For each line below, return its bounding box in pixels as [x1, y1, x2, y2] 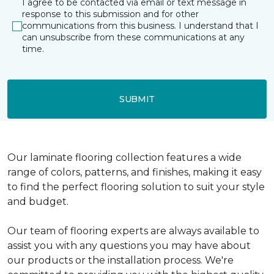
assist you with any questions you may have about [7, 240, 251, 251]
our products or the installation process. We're [7, 254, 234, 266]
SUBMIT [119, 93, 155, 105]
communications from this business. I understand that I [22, 20, 259, 31]
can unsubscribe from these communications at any [22, 32, 245, 43]
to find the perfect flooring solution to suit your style [7, 181, 265, 193]
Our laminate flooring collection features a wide [7, 152, 242, 163]
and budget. [7, 196, 68, 207]
